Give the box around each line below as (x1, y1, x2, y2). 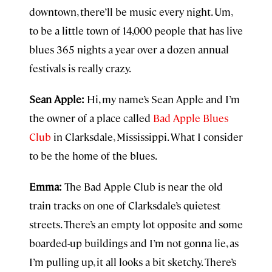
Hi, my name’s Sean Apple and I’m (87, 92, 240, 106)
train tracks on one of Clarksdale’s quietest (29, 199, 220, 212)
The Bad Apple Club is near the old (64, 180, 223, 193)
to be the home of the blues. (29, 149, 157, 162)
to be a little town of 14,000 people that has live (29, 24, 243, 37)
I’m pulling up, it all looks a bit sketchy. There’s (29, 255, 236, 268)
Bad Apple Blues (153, 111, 228, 124)
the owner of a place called (29, 111, 153, 124)
